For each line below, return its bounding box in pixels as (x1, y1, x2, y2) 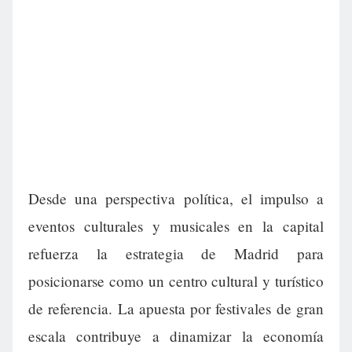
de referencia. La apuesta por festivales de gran (28, 299, 324, 319)
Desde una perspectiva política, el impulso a (28, 189, 324, 209)
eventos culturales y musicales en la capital (28, 216, 324, 236)
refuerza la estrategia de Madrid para (28, 244, 324, 264)
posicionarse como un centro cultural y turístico (28, 271, 324, 291)
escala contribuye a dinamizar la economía (28, 326, 324, 346)
